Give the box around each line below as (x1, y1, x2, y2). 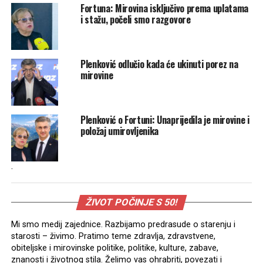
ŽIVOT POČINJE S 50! (84, 196, 179, 208)
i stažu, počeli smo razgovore (80, 12, 191, 26)
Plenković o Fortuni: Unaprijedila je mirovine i (80, 112, 249, 127)
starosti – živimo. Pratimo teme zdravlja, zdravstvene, (11, 231, 215, 241)
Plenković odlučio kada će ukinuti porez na (80, 56, 238, 71)
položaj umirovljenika (80, 123, 159, 138)
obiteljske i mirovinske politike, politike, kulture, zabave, (11, 242, 218, 253)
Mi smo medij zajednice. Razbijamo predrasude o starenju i (11, 219, 235, 230)
